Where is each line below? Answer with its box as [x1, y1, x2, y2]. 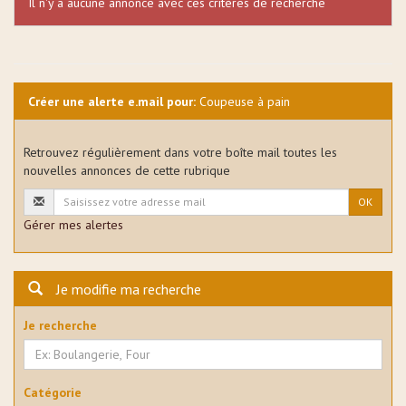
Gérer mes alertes [24, 216, 123, 233]
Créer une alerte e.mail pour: [28, 92, 196, 110]
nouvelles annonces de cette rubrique [24, 161, 230, 179]
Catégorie [24, 383, 82, 401]
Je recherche [24, 316, 97, 333]
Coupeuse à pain [196, 92, 290, 110]
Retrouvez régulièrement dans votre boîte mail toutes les [24, 143, 337, 160]
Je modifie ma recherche [56, 279, 201, 298]
